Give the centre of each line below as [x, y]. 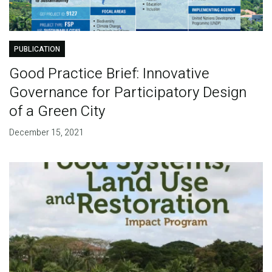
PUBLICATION [37, 49]
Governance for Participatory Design [127, 93]
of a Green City [57, 112]
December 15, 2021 [46, 133]
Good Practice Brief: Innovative [109, 74]
